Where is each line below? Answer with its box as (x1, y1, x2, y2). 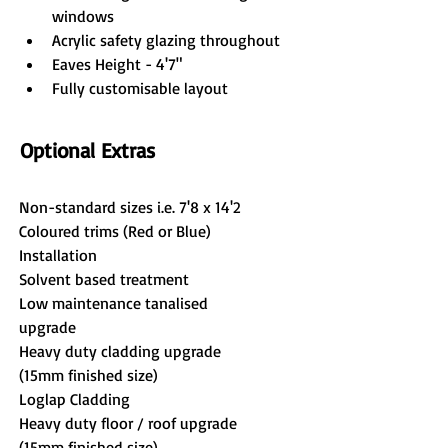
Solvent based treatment (19, 269, 189, 289)
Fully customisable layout (52, 78, 228, 98)
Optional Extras (20, 137, 155, 163)
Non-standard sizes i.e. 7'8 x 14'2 (19, 197, 241, 217)
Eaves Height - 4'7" (52, 54, 182, 74)
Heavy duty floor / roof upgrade (19, 413, 241, 433)
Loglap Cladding (19, 389, 130, 409)
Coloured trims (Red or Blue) (19, 221, 211, 241)
